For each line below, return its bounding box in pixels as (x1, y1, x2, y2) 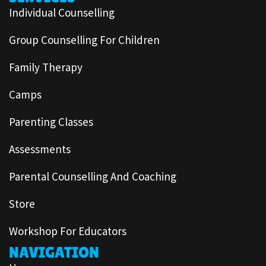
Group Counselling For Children (9, 32, 160, 47)
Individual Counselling (9, 5, 115, 20)
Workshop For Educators (9, 223, 126, 238)
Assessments (9, 141, 71, 156)
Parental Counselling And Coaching (9, 169, 176, 183)
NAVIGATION (9, 243, 99, 261)
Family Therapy (9, 59, 83, 74)
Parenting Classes (9, 114, 93, 129)
